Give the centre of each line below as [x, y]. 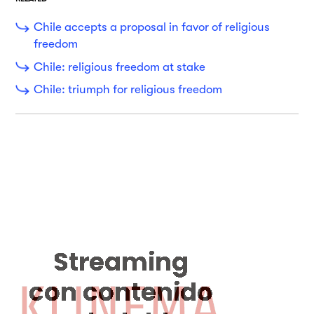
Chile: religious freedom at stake [119, 67]
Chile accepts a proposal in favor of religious [151, 27]
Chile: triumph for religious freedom [128, 90]
